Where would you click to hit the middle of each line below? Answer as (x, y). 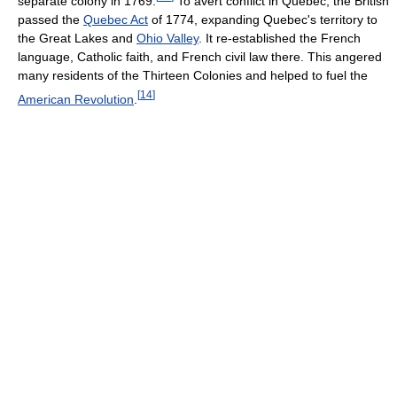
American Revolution (76, 99)
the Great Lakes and (77, 38)
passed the (51, 19)
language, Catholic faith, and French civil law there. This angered (200, 56)
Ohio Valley (167, 38)
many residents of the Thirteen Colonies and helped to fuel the (193, 75)
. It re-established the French (280, 38)
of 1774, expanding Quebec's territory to (263, 19)
